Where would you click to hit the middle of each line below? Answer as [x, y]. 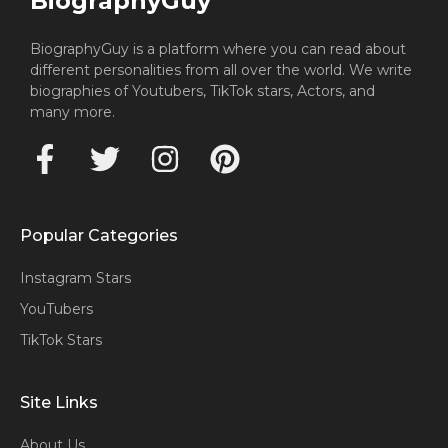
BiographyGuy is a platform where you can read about [218, 48]
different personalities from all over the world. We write [221, 69]
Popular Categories [99, 235]
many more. [72, 111]
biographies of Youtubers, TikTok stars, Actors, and [202, 90]
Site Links [59, 402]
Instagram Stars [75, 277]
